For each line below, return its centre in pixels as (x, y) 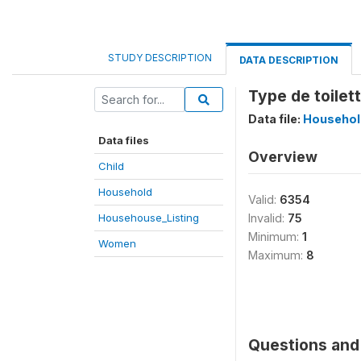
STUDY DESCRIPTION (160, 58)
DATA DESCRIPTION (289, 60)
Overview (283, 157)
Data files (124, 140)
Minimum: (275, 237)
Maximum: (277, 255)
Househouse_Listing (149, 218)
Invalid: (268, 218)
